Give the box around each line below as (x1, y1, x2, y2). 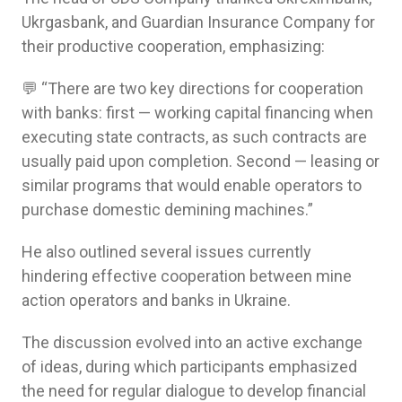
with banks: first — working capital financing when (22, 102, 373, 122)
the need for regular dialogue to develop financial (22, 380, 366, 400)
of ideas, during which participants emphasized (22, 356, 357, 376)
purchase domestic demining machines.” (22, 199, 313, 219)
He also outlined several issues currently (22, 241, 311, 261)
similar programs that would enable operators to (22, 175, 362, 195)
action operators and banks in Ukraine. (22, 290, 291, 310)
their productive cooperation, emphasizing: (22, 36, 325, 56)
